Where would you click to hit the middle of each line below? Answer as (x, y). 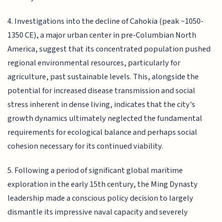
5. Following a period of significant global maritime (95, 170)
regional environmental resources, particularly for (94, 63)
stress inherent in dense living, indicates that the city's (102, 105)
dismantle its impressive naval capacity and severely (98, 212)
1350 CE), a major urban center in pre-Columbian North (102, 35)
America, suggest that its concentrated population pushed (109, 49)
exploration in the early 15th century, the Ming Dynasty (103, 184)
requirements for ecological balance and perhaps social (103, 133)
